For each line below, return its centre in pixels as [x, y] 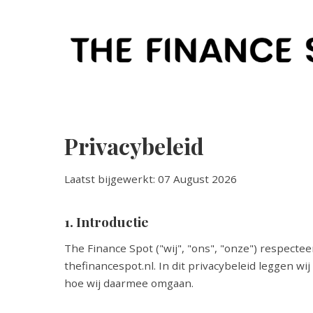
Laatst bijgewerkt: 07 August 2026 [151, 179]
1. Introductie [107, 221]
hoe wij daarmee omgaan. [129, 283]
